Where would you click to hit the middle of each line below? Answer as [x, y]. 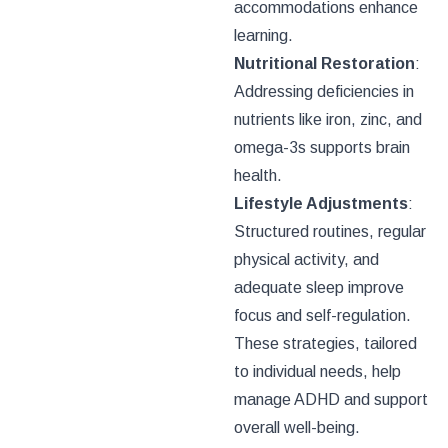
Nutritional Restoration [324, 63]
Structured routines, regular [330, 231]
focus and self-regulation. [322, 315]
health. [258, 175]
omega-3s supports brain [322, 147]
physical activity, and [306, 259]
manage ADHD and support [331, 399]
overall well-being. [297, 427]
